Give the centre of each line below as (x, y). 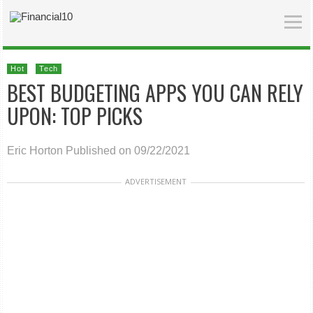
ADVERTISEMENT (156, 181)
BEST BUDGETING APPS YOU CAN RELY (155, 93)
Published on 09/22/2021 (128, 151)
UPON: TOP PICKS (75, 116)
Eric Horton (35, 151)
